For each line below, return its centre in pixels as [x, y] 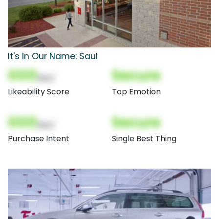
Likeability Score [39, 91]
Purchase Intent [39, 138]
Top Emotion [136, 91]
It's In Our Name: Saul [53, 56]
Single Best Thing [144, 138]
